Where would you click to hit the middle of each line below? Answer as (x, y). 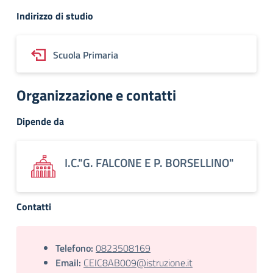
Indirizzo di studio (55, 16)
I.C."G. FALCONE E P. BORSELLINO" (149, 162)
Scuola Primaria (86, 55)
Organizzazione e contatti (96, 95)
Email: (68, 263)
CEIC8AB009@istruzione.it (138, 263)
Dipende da (40, 121)
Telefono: (74, 248)
